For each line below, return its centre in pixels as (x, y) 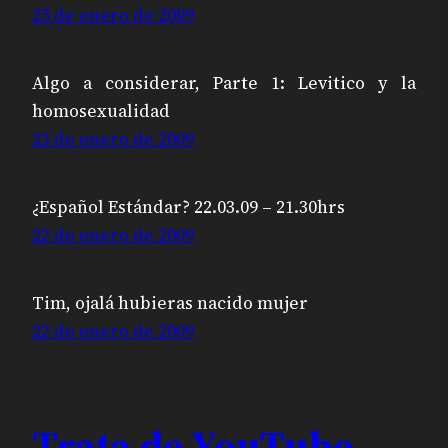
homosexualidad (101, 111)
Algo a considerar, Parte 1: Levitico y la (224, 83)
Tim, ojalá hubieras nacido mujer (170, 303)
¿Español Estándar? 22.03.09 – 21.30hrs (188, 207)
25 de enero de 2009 (113, 15)
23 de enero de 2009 (113, 139)
